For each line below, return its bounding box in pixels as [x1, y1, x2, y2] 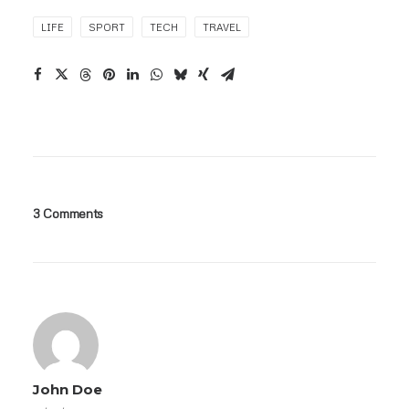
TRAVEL [203, 21, 241, 33]
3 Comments [33, 205, 104, 221]
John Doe [33, 381, 102, 398]
